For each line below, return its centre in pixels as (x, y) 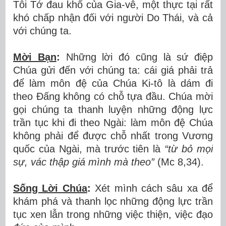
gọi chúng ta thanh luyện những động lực (113, 109)
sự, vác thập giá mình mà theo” (84, 162)
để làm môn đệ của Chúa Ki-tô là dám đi (113, 83)
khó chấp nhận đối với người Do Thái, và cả (113, 18)
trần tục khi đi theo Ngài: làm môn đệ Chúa (113, 123)
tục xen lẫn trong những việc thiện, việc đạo (113, 214)
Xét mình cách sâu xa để (152, 188)
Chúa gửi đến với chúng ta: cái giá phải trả (113, 70)
